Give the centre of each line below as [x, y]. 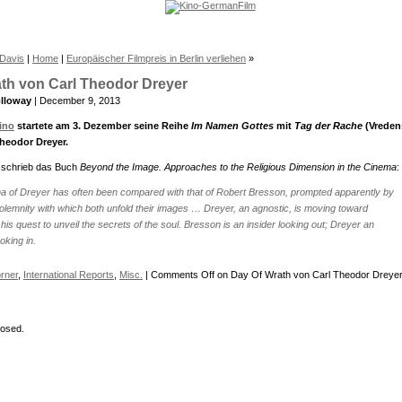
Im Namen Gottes [232, 126]
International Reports [69, 275]
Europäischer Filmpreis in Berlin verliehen [156, 58]
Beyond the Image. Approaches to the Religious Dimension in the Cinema [238, 167]
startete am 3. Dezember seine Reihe [103, 126]
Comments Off [183, 275]
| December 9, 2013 [76, 100]
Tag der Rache [328, 126]
